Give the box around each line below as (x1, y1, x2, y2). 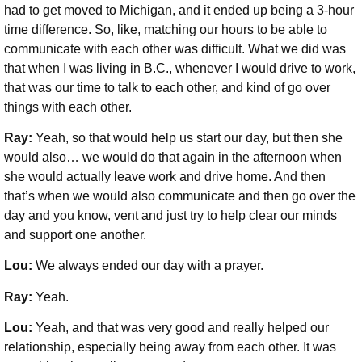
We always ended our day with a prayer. (36, 259, 267, 273)
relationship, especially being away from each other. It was (4, 340, 336, 355)
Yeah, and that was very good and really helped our (36, 321, 329, 335)
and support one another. (4, 228, 149, 242)
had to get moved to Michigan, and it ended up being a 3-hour (4, 2, 354, 17)
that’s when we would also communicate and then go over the (4, 189, 356, 204)
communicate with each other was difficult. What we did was (4, 41, 346, 56)
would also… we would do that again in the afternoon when (4, 150, 342, 165)
